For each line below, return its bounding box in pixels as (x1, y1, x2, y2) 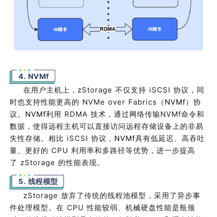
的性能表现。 (58, 158, 105, 167)
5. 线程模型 (18, 177, 58, 186)
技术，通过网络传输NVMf (91, 109, 181, 119)
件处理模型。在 (10, 203, 67, 212)
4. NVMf (18, 72, 49, 81)
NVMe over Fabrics (82, 97, 157, 107)
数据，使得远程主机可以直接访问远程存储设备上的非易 (10, 122, 203, 131)
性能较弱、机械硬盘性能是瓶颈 (87, 203, 195, 212)
